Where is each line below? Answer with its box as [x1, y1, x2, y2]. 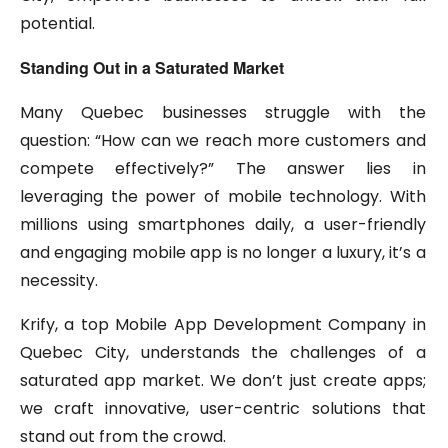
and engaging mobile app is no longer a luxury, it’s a [20, 241, 426, 265]
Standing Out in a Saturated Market [20, 56, 284, 80]
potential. [20, 12, 95, 36]
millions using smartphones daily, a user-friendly [20, 213, 426, 237]
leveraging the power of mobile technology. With [20, 185, 426, 209]
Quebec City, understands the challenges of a [20, 341, 426, 365]
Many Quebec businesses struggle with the [20, 101, 426, 125]
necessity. [20, 269, 98, 293]
